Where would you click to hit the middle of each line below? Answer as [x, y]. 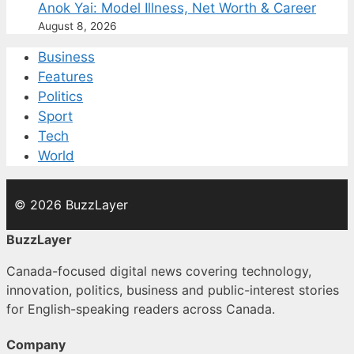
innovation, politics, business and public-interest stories [173, 290]
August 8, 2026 [77, 26]
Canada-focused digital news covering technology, [159, 271]
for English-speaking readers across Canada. [141, 309]
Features [66, 77]
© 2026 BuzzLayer [71, 205]
